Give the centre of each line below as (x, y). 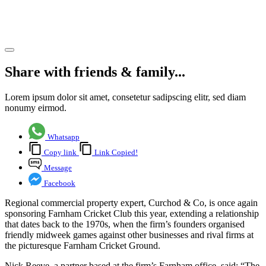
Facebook (60, 183)
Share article (28, 36)
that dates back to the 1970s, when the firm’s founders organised (125, 224)
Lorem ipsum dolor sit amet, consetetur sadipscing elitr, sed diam (125, 97)
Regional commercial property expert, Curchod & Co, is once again (131, 203)
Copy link (60, 153)
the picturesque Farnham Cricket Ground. (83, 246)
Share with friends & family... (95, 72)
